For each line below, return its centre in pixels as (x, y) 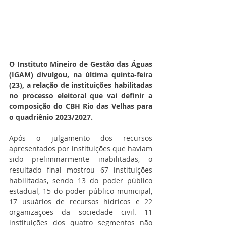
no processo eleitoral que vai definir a (81, 96)
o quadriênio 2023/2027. (51, 117)
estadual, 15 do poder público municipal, (81, 191)
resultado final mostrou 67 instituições (81, 170)
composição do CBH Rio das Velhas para (81, 106)
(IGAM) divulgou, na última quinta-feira (81, 75)
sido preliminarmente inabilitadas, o (81, 159)
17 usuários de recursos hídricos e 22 (81, 202)
